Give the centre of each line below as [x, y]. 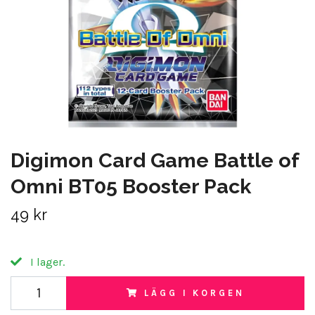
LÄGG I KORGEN [194, 293]
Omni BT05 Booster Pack [131, 186]
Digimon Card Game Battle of [155, 160]
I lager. [46, 262]
